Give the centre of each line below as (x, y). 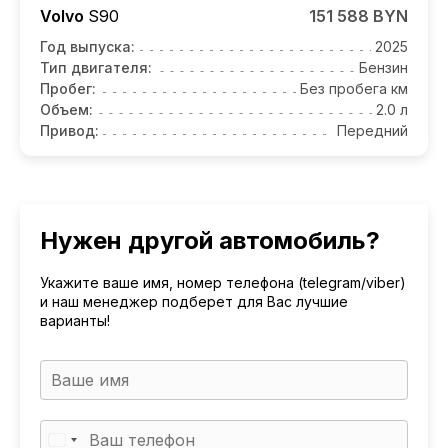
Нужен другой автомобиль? (210, 240)
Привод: (69, 130)
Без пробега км (354, 88)
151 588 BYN (358, 15)
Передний (372, 130)
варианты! (75, 320)
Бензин (383, 67)
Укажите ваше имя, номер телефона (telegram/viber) (223, 282)
